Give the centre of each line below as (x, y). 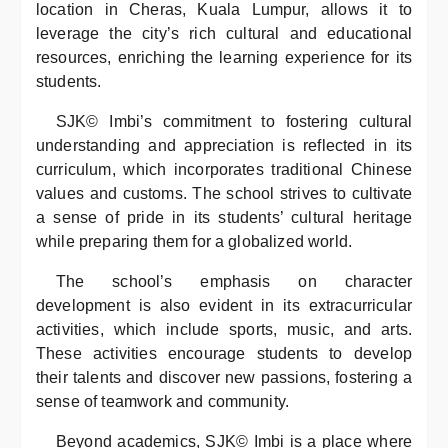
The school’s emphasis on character (234, 281)
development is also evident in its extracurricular (224, 305)
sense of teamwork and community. (163, 401)
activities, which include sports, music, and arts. (224, 329)
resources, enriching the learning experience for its (224, 57)
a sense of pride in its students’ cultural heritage (224, 217)
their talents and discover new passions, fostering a (224, 377)
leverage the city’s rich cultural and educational (224, 33)
